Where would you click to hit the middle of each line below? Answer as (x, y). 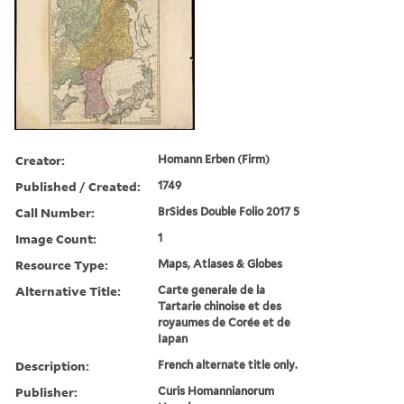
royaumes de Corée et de (225, 322)
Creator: (40, 160)
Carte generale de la (212, 289)
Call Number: (55, 212)
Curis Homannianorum (216, 390)
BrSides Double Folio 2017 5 (229, 211)
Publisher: (46, 391)
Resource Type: (62, 264)
